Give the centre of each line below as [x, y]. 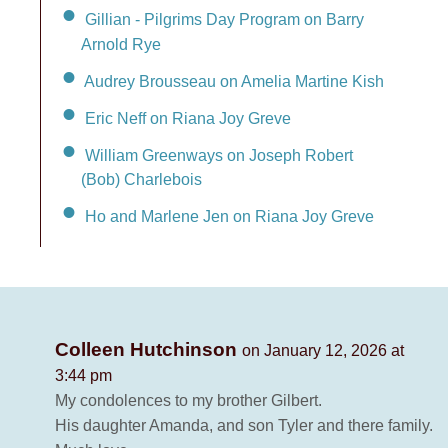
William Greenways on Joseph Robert [219, 155]
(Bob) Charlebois [141, 180]
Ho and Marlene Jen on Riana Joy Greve [229, 217]
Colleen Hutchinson [148, 350]
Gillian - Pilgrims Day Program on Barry [224, 19]
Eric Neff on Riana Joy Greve [188, 118]
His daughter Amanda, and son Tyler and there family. [244, 426]
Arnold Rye [121, 44]
